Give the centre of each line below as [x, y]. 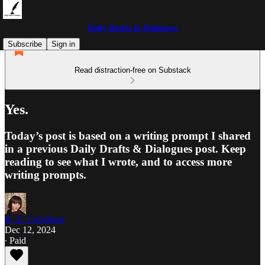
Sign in [63, 44]
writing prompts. [46, 174]
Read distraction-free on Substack [132, 70]
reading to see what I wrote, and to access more [118, 161]
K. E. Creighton [35, 219]
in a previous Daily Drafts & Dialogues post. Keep [125, 148]
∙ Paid [15, 240]
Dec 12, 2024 [30, 230]
